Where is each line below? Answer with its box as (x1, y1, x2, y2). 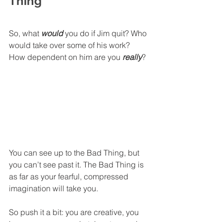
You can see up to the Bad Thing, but (9, 147, 141, 158)
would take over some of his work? (9, 40, 132, 50)
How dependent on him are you (9, 52, 122, 62)
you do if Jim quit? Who (63, 28, 149, 38)
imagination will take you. (9, 183, 100, 193)
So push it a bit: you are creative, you (9, 207, 141, 217)
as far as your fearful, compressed (9, 171, 130, 181)
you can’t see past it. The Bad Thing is (9, 159, 146, 169)
